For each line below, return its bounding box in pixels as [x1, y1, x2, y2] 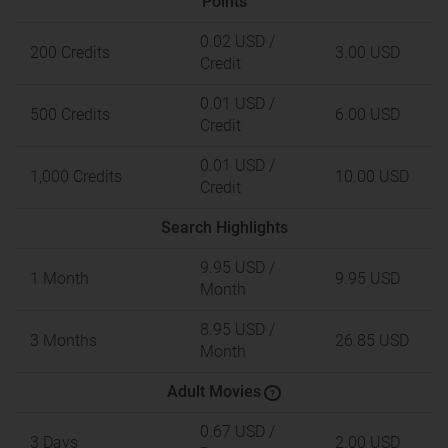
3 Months [30, 331, 97, 350]
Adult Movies [167, 382, 261, 401]
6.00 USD [335, 105, 400, 124]
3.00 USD [335, 43, 400, 62]
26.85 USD [335, 331, 409, 350]
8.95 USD [200, 320, 265, 339]
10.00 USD [335, 167, 409, 186]
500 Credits [30, 105, 110, 124]
